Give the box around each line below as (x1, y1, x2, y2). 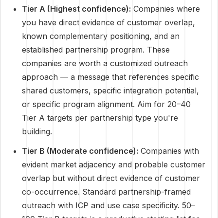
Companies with (138, 146, 199, 156)
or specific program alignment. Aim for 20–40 (22, 99, 191, 109)
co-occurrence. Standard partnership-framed (22, 187, 191, 197)
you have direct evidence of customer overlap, (22, 18, 195, 27)
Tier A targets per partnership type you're (22, 113, 178, 123)
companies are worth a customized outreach (22, 58, 188, 68)
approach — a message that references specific (22, 72, 199, 82)
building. (22, 127, 52, 136)
